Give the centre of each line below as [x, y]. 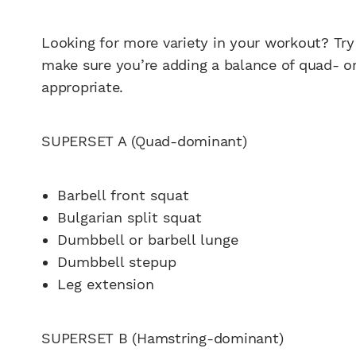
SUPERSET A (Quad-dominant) [144, 141]
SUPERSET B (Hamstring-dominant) [163, 338]
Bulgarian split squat [130, 217]
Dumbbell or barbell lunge [148, 239]
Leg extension [106, 284]
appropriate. [82, 87]
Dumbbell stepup [117, 261]
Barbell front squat [123, 195]
